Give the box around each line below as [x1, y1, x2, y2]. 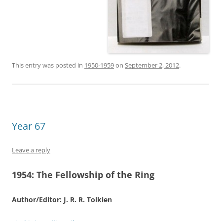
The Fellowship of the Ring [37, 168, 154, 181]
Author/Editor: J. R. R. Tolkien [12, 194, 112, 204]
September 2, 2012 [125, 60, 179, 70]
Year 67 [12, 119, 45, 133]
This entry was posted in [12, 60, 84, 70]
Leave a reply [12, 145, 50, 154]
